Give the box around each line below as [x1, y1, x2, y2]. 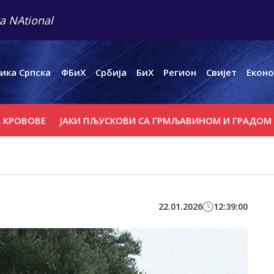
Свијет [206, 66, 237, 79]
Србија [95, 66, 127, 79]
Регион [163, 66, 197, 79]
